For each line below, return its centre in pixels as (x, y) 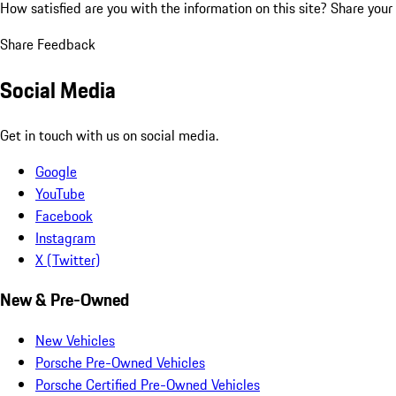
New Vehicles (75, 341)
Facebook (64, 215)
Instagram (65, 237)
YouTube (60, 193)
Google (56, 171)
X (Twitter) (68, 259)
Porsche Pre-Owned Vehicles (120, 363)
